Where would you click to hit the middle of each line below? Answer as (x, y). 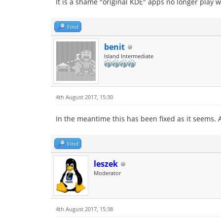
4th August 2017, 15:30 (84, 97)
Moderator (107, 173)
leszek (106, 164)
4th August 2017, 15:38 (84, 209)
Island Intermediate (129, 56)
